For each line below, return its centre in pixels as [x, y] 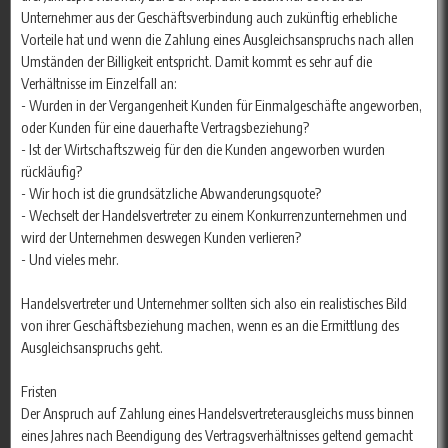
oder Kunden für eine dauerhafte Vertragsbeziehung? [165, 127]
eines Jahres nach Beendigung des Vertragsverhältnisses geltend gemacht [217, 435]
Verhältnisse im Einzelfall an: [99, 83]
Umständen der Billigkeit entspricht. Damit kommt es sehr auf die [196, 61]
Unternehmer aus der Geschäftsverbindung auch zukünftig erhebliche [209, 17]
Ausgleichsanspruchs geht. [92, 347]
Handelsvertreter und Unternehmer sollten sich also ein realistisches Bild [214, 303]
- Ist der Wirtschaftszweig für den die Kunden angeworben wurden [203, 149]
